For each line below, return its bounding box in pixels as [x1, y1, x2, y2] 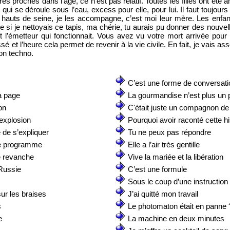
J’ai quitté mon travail [128, 189, 198, 198]
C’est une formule [128, 165, 187, 174]
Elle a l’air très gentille [128, 140, 200, 149]
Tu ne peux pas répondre [128, 128, 211, 137]
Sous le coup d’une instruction [128, 177, 228, 186]
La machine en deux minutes [128, 214, 224, 223]
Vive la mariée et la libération [128, 152, 223, 161]
